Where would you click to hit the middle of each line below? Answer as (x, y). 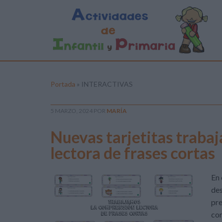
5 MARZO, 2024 (72, 111)
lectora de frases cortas (133, 153)
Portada (63, 84)
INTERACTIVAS (107, 84)
